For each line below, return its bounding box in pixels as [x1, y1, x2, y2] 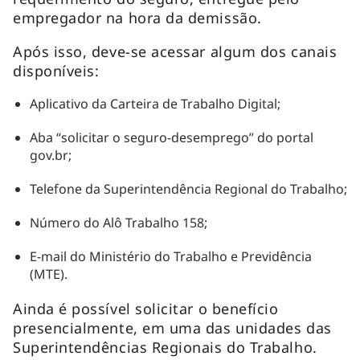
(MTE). [29, 264, 67, 283]
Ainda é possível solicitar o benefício [13, 298, 279, 318]
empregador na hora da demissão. [13, 7, 262, 27]
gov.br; [29, 145, 72, 164]
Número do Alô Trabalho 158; [29, 213, 207, 231]
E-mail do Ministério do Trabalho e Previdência [29, 247, 312, 265]
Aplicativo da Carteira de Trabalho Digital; [29, 94, 280, 112]
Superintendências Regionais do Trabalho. [13, 337, 317, 357]
